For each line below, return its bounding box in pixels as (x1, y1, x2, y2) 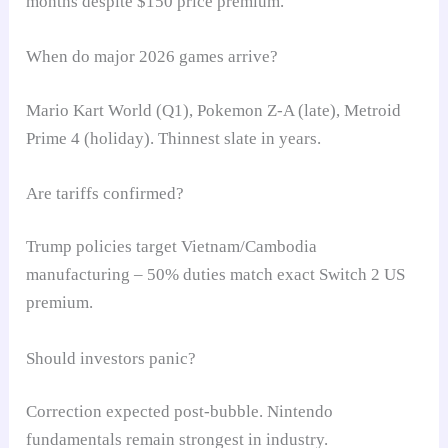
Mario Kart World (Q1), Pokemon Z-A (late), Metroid (26, 100, 402, 120)
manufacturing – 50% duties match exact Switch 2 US (26, 265, 406, 285)
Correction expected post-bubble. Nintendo (26, 402, 334, 422)
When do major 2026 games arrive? (26, 47, 279, 67)
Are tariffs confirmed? (26, 183, 185, 203)
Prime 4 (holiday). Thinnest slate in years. (26, 128, 322, 148)
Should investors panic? (26, 348, 197, 368)
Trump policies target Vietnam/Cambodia (26, 237, 318, 257)
